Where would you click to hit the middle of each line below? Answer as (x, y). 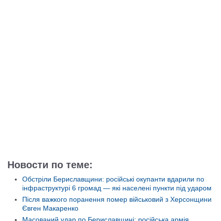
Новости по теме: (50, 165)
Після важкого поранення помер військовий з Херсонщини (117, 199)
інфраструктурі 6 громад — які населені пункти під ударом (117, 188)
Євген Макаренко (50, 208)
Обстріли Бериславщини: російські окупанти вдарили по (113, 179)
